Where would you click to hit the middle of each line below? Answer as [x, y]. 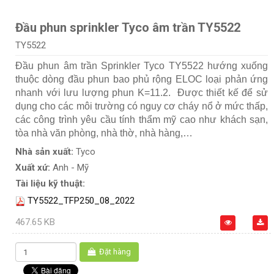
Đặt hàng [115, 252]
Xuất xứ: [34, 168]
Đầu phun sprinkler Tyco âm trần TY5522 [128, 28]
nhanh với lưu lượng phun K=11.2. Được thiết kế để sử [142, 93]
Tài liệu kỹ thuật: [50, 184]
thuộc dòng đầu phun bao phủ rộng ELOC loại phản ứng [142, 80]
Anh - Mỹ [71, 168]
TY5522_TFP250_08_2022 [81, 201]
